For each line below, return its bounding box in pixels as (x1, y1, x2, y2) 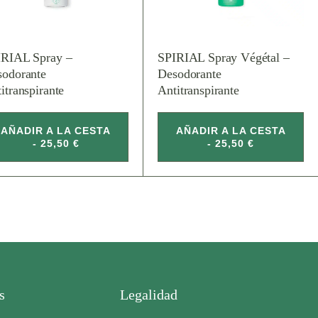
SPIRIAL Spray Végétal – (158, 50, 290, 65)
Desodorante (158, 67, 221, 82)
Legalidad (120, 287, 178, 302)
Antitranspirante (158, 83, 239, 98)
